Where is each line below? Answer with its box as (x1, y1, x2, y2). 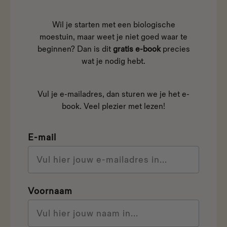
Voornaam (28, 186, 72, 197)
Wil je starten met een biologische (52, 20, 175, 30)
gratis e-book (112, 45, 163, 55)
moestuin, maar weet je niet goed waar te (40, 32, 187, 43)
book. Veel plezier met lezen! (62, 102, 165, 112)
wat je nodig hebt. (82, 57, 145, 67)
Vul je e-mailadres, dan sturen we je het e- (37, 90, 190, 100)
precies (162, 45, 190, 55)
